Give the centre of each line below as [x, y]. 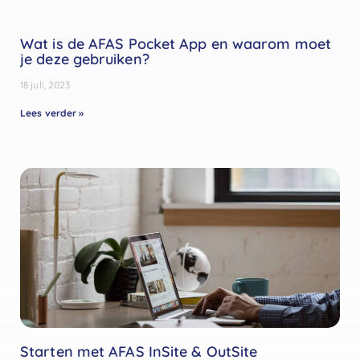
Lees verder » [52, 113]
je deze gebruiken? [85, 59]
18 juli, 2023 [45, 85]
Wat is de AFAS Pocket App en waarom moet [176, 44]
